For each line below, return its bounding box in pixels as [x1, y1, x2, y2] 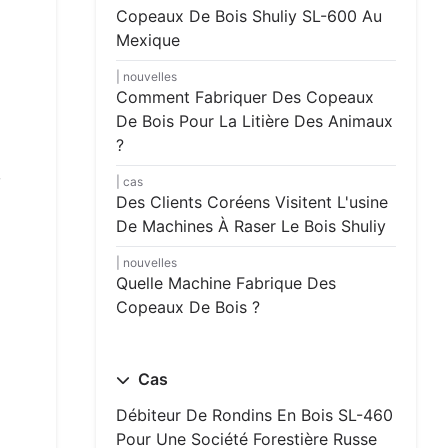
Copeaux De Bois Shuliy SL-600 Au [116, 6, 382, 26]
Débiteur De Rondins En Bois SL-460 [116, 405, 393, 425]
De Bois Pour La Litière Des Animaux [116, 111, 393, 131]
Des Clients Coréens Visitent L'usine [116, 192, 388, 212]
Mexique [116, 30, 180, 50]
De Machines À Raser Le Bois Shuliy [116, 216, 386, 236]
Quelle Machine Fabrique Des [116, 273, 336, 293]
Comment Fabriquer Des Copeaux [116, 87, 374, 107]
